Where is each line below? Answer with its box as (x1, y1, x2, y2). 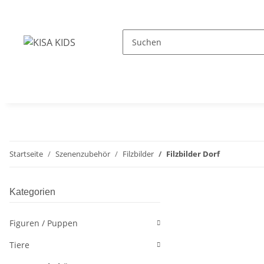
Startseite (9, 148, 43, 159)
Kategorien (9, 187, 55, 197)
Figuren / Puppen (9, 217, 78, 229)
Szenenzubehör (55, 148, 110, 159)
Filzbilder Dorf (166, 148, 220, 159)
